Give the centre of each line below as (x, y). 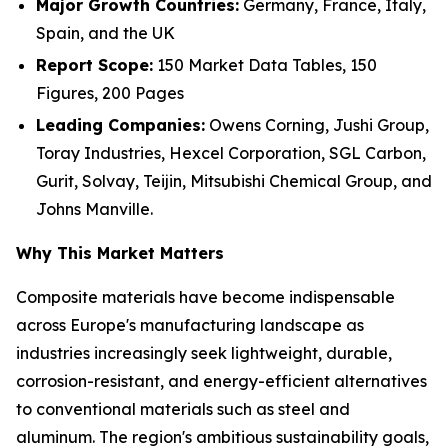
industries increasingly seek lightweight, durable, (204, 353)
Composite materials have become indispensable (205, 297)
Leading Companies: (120, 125)
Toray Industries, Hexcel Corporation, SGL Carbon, (231, 153)
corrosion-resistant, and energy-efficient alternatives (221, 381)
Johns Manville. (94, 209)
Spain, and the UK (105, 33)
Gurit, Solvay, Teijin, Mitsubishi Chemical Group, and (234, 181)
